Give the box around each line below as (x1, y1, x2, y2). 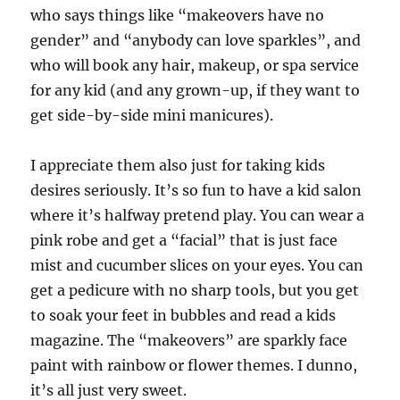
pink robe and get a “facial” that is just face (30, 231, 338, 250)
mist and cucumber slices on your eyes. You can (30, 256, 364, 275)
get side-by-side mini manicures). (30, 106, 274, 125)
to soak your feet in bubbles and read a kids (30, 306, 337, 325)
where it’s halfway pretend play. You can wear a (30, 206, 365, 225)
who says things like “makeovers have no (30, 6, 325, 25)
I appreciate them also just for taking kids (30, 156, 326, 175)
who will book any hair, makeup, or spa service (30, 56, 360, 75)
